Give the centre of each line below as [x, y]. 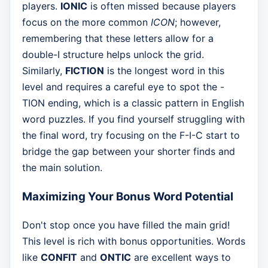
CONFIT [59, 257]
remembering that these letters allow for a [118, 39]
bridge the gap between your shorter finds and [129, 152]
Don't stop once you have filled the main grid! [126, 225]
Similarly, [44, 71]
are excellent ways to [181, 257]
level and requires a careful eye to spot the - [123, 87]
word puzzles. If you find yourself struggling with [133, 119]
